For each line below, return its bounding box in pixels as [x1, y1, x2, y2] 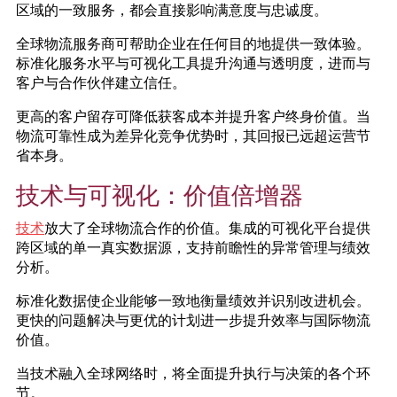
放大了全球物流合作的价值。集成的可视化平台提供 [44, 218, 370, 236]
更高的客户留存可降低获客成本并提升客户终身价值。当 [16, 106, 370, 124]
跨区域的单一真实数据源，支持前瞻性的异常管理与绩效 [16, 237, 370, 255]
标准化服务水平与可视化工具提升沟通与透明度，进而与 [16, 53, 370, 71]
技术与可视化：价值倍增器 [16, 179, 303, 208]
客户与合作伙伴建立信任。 [16, 73, 186, 90]
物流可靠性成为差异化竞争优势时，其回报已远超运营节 [16, 126, 370, 144]
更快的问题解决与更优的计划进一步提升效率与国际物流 [16, 310, 370, 328]
